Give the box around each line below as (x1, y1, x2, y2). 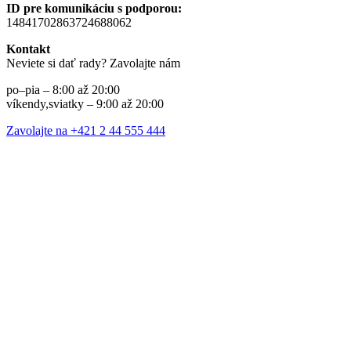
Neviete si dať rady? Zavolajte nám (6, 56, 180, 71)
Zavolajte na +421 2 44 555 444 (6, 124, 165, 138)
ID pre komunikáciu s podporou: (6, 2, 182, 16)
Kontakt (6, 42, 50, 56)
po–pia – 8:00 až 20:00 (6, 83, 120, 97)
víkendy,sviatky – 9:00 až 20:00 (6, 97, 164, 111)
